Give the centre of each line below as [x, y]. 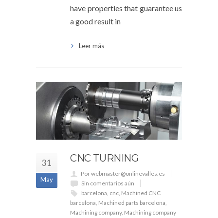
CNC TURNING [104, 158]
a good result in [95, 21]
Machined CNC [141, 193]
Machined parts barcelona [132, 202]
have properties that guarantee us [126, 8]
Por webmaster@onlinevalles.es [123, 173]
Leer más [91, 46]
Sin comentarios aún [108, 183]
